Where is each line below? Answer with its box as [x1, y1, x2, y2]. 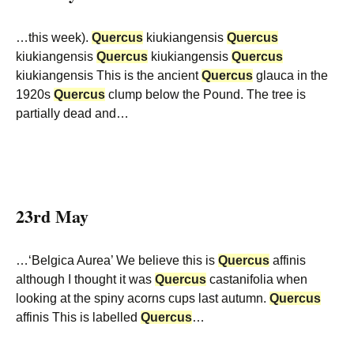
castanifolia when [206, 273, 307, 286]
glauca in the [253, 69, 328, 82]
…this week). [16, 31, 92, 44]
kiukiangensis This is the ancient [16, 69, 201, 82]
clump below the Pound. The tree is [105, 88, 306, 101]
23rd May [16, 203, 88, 229]
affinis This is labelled [16, 311, 141, 324]
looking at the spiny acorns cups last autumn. [16, 292, 269, 305]
